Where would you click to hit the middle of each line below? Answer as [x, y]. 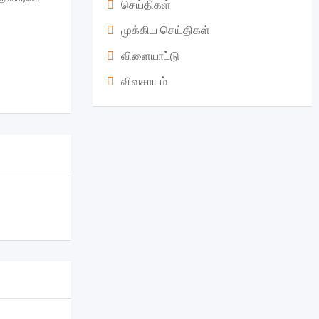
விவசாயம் [144, 81]
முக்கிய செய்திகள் [167, 30]
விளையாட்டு [150, 56]
